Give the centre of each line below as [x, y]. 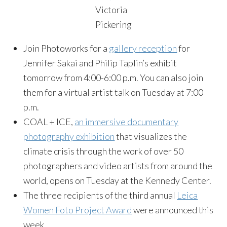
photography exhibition [69, 136]
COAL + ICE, [49, 122]
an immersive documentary [127, 122]
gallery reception [143, 48]
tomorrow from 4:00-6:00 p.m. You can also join [113, 78]
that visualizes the [151, 136]
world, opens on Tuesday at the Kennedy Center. [118, 180]
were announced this [173, 210]
